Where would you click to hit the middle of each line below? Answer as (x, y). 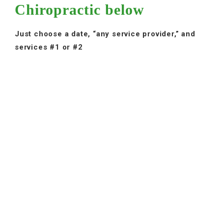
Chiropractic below (80, 9)
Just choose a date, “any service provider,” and (105, 34)
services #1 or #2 (49, 47)
